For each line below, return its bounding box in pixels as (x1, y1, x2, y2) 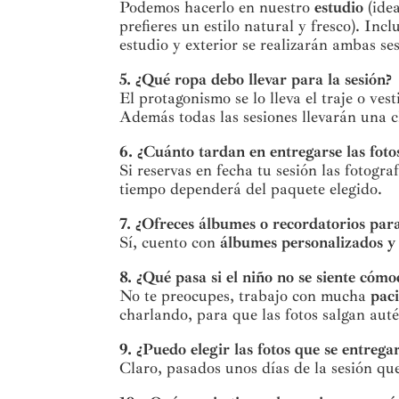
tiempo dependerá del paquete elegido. (119, 179, 383, 199)
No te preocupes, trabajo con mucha (119, 286, 371, 306)
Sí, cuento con (119, 232, 221, 253)
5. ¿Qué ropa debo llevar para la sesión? (119, 69, 393, 90)
